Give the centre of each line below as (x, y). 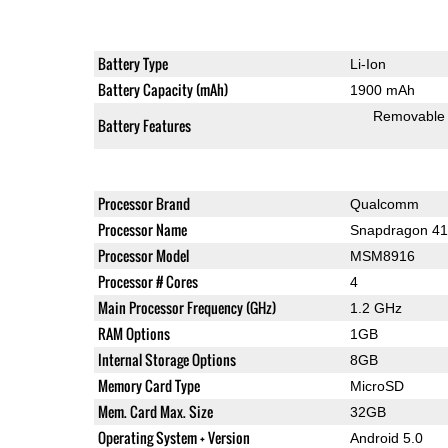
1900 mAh (382, 89)
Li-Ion (367, 63)
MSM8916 (382, 255)
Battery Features (144, 125)
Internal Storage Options (166, 359)
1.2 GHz (375, 307)
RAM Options (133, 333)
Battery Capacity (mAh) (162, 89)
